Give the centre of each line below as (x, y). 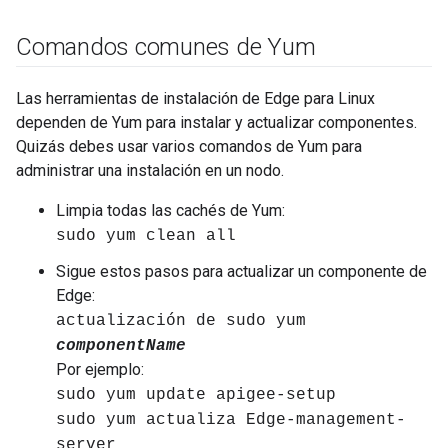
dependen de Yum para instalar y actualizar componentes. (216, 122)
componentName (121, 346)
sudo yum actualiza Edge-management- (231, 420)
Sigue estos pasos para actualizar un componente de (241, 271)
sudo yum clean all (146, 236)
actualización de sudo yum (181, 321)
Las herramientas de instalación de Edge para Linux (195, 98)
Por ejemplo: (100, 369)
